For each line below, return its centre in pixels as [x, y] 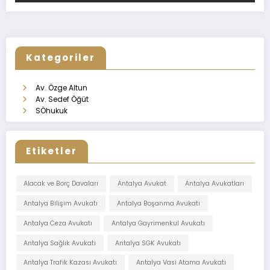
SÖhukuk [52, 111]
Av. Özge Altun [61, 88]
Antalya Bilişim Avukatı [61, 204]
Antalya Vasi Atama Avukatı [181, 263]
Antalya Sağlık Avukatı [60, 243]
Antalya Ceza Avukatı [58, 223]
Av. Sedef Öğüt [62, 99]
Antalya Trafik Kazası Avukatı [71, 263]
